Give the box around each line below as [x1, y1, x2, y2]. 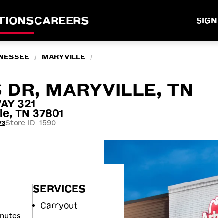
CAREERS [34, 14, 89, 27]
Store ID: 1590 [5, 119, 56, 127]
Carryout [40, 200, 78, 210]
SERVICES [33, 182, 86, 195]
